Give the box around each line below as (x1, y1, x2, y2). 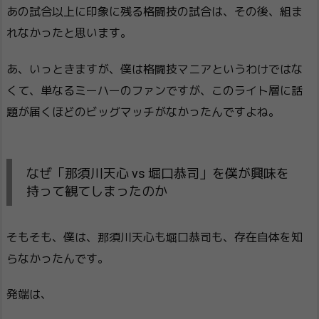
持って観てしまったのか (26, 183, 167, 199)
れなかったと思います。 (6, 26, 132, 40)
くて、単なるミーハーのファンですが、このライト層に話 (6, 83, 303, 98)
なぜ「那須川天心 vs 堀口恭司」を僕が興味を (26, 165, 289, 181)
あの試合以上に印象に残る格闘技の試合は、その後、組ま (6, 4, 303, 19)
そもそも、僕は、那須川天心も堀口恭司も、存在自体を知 (6, 230, 303, 244)
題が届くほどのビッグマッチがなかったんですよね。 (6, 105, 280, 119)
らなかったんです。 (6, 251, 109, 266)
